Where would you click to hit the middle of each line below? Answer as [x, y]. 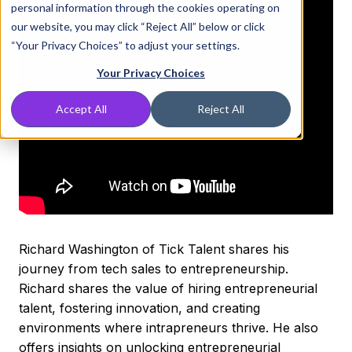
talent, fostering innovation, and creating [139, 308]
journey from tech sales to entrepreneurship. [154, 269]
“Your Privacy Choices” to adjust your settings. [125, 45]
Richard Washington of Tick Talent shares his [154, 249]
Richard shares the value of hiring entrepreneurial [168, 288]
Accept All [81, 109]
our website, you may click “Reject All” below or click [138, 26]
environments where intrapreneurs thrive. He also [169, 328]
